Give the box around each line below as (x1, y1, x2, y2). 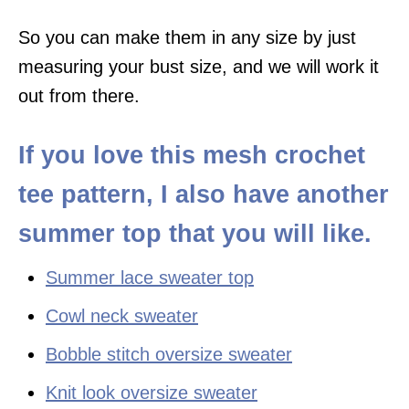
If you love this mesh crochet (18, 141, 365, 169)
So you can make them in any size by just (18, 26, 356, 47)
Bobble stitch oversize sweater (46, 343, 292, 364)
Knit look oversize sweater (46, 382, 257, 403)
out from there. (18, 85, 140, 106)
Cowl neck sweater (46, 305, 198, 326)
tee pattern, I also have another (18, 180, 389, 208)
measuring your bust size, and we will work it (18, 56, 379, 77)
